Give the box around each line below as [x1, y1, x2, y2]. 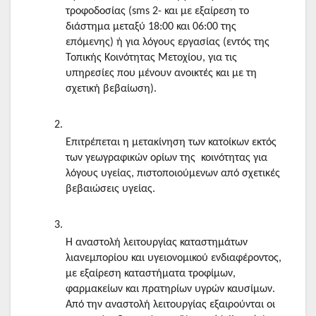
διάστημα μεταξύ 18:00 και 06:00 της [66, 21, 236, 33]
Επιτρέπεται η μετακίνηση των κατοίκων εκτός [66, 137, 276, 149]
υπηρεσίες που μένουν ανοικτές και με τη [66, 68, 257, 80]
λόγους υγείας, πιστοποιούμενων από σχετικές [66, 168, 280, 180]
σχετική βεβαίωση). [66, 83, 157, 95]
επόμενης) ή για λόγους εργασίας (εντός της [66, 37, 269, 49]
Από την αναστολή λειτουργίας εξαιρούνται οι [66, 299, 275, 311]
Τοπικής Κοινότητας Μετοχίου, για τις [66, 52, 237, 64]
